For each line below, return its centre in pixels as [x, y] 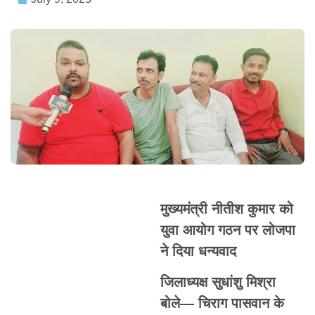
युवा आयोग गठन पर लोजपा [227, 230]
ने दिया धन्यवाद [198, 251]
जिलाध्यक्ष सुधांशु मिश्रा [218, 282]
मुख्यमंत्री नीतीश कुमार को [226, 208]
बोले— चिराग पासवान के [222, 303]
